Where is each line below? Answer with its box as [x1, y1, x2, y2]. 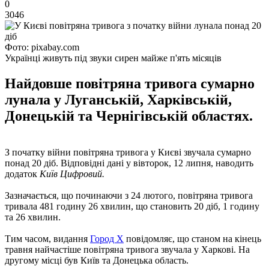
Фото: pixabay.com [5, 41, 79, 52]
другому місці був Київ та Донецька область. [5, 255, 189, 265]
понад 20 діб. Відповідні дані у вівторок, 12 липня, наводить [5, 157, 253, 168]
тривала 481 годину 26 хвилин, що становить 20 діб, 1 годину [5, 201, 259, 211]
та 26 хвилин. [5, 211, 61, 222]
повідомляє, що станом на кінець [124, 233, 261, 244]
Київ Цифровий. [37, 168, 104, 179]
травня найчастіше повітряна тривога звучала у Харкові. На [5, 244, 250, 255]
